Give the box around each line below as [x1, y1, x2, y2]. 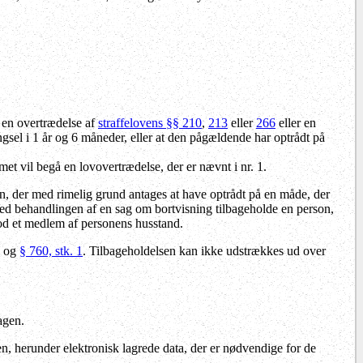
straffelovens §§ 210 [98, 115, 202, 130]
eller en [275, 115, 316, 130]
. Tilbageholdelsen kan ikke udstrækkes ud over [83, 243, 326, 258]
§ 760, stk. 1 [19, 243, 83, 258]
